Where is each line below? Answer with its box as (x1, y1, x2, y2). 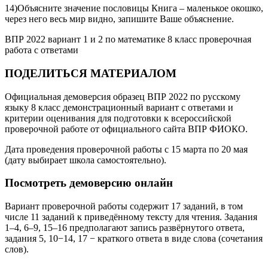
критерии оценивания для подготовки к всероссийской (5, 112, 232, 123)
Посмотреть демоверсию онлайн (5, 176, 173, 190)
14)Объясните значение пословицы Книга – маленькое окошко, (5, 3, 263, 14)
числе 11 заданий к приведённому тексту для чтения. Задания (5, 212, 257, 223)
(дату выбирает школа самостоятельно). (5, 154, 166, 165)
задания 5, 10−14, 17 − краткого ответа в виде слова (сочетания (5, 233, 263, 244)
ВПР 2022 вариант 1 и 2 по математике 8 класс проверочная (5, 34, 251, 45)
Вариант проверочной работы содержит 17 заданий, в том (5, 201, 243, 212)
